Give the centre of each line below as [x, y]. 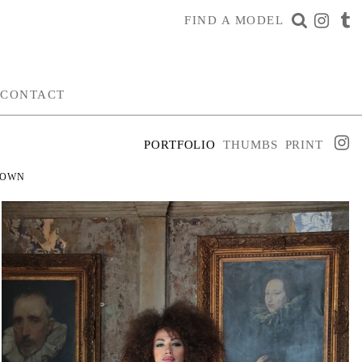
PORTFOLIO [180, 145]
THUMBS [250, 145]
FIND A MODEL [234, 20]
